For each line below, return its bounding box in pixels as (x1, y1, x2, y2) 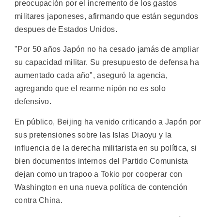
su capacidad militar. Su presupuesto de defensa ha (15, 58, 199, 67)
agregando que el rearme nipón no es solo (15, 84, 166, 93)
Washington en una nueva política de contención (15, 183, 188, 191)
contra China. (15, 196, 62, 204)
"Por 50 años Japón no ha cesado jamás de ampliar (15, 45, 199, 54)
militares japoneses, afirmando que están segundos (15, 12, 199, 20)
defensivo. (15, 97, 51, 106)
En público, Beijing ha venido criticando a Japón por (15, 117, 201, 126)
